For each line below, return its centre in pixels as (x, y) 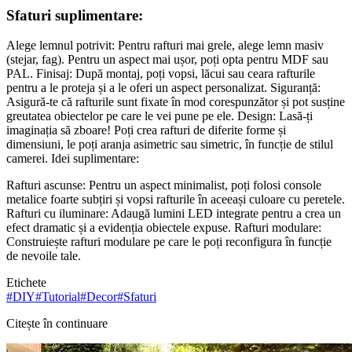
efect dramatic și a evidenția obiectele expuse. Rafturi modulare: (164, 228)
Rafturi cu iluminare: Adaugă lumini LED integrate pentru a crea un (174, 214)
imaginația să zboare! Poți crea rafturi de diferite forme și (146, 130)
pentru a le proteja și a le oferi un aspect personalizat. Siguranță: (163, 88)
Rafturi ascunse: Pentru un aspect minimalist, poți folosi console (164, 185)
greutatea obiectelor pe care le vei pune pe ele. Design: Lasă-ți (159, 116)
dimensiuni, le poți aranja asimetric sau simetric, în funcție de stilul (170, 145)
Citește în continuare (57, 324)
